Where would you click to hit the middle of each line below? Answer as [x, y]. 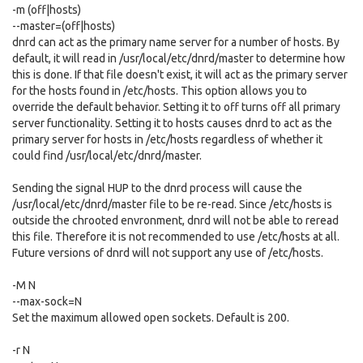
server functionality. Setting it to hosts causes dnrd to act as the [172, 123]
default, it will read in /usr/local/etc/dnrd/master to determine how [179, 58]
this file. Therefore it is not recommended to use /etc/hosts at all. [176, 237]
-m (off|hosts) [47, 10]
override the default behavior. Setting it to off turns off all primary [176, 107]
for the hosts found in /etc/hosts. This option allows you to [160, 91]
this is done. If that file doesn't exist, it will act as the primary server [180, 75]
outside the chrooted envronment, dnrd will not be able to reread [175, 220]
